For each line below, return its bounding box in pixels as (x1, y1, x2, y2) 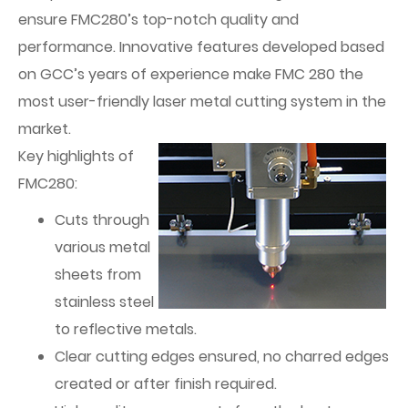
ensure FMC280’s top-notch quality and (18, 9, 299, 30)
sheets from (55, 264, 141, 285)
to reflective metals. (55, 319, 197, 340)
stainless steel (55, 291, 154, 312)
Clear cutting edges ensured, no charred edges (55, 346, 389, 367)
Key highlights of (18, 146, 134, 167)
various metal (55, 237, 150, 258)
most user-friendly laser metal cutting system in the (18, 91, 386, 112)
